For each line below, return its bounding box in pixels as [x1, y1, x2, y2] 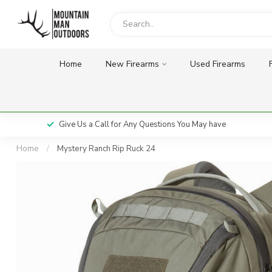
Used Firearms [189, 58, 245, 70]
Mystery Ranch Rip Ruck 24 [57, 143, 155, 154]
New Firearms [105, 58, 159, 70]
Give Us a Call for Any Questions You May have [59, 119, 226, 130]
